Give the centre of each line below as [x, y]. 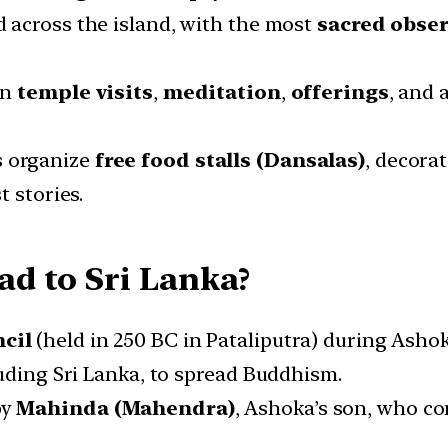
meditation [221, 92]
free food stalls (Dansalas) [230, 160]
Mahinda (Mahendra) [125, 408]
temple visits [85, 92]
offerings [339, 92]
